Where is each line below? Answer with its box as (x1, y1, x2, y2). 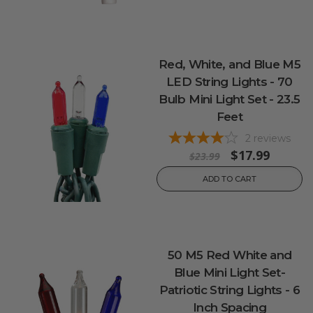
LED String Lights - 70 (166, 74, 293, 89)
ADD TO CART (203, 173, 256, 184)
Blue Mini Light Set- (174, 265, 285, 279)
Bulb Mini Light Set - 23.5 (159, 92, 300, 106)
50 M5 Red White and (167, 248, 292, 262)
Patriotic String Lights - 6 (159, 283, 300, 297)
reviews (254, 131, 291, 145)
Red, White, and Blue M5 (158, 57, 301, 71)
